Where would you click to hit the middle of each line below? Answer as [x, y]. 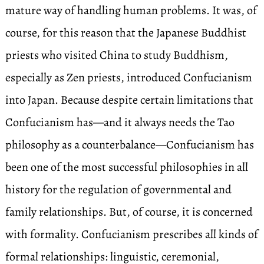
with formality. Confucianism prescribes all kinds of [131, 234]
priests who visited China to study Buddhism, [116, 55]
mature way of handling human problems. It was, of [131, 10]
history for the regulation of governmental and [118, 189]
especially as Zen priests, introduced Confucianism [128, 77]
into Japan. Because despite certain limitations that [129, 100]
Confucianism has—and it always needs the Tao [120, 122]
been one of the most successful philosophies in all [126, 167]
